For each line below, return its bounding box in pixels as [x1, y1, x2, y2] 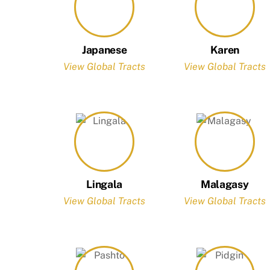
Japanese [82, 43, 127, 56]
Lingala [86, 177, 122, 190]
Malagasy [201, 177, 249, 190]
